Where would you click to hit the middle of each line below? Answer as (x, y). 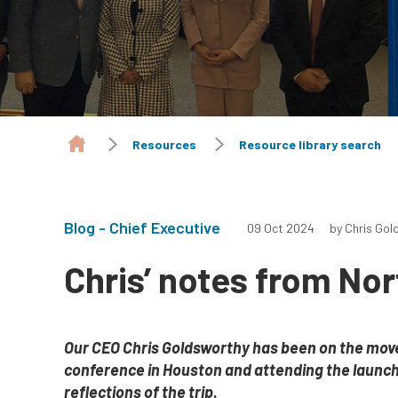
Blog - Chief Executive (142, 227)
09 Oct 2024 (281, 227)
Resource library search (310, 144)
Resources (164, 144)
